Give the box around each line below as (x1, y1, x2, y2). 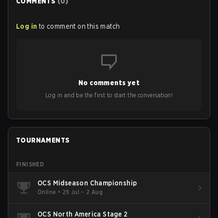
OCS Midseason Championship (37, 179, 137, 187)
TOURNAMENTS (16, 136, 70, 144)
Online (37, 188, 56, 196)
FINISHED (16, 160, 44, 168)
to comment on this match (38, 22, 120, 30)
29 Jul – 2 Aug (62, 188, 103, 196)
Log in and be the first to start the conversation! (45, 91, 173, 99)
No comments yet (78, 78, 140, 87)
